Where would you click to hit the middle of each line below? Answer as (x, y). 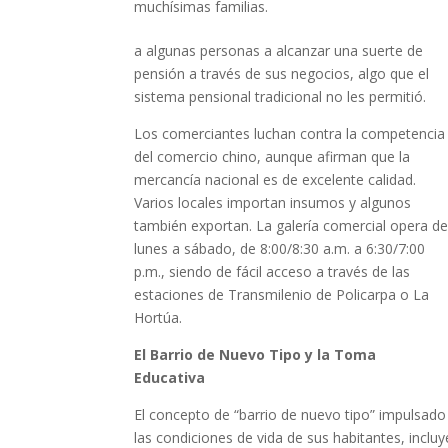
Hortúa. (158, 317)
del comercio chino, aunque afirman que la (272, 156)
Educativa (170, 377)
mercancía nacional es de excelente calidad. (275, 179)
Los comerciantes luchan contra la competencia (290, 133)
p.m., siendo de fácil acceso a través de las (272, 271)
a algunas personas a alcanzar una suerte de (279, 50)
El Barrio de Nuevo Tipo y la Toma (255, 354)
